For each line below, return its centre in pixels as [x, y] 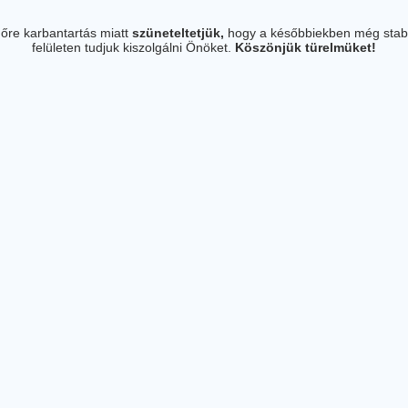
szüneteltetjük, [178, 33]
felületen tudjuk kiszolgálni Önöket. [133, 47]
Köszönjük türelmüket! [306, 47]
